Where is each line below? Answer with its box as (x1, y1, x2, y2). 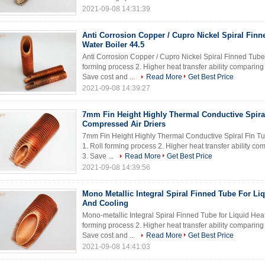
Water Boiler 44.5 (82, 40, 144, 49)
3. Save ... (82, 152, 115, 160)
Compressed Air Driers (82, 119, 166, 128)
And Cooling (82, 199, 128, 208)
